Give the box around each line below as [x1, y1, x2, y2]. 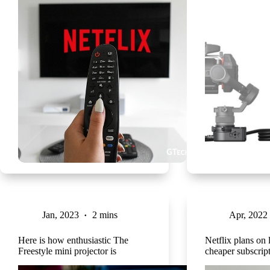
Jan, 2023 [42, 209, 79, 220]
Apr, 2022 [228, 209, 268, 220]
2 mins [92, 209, 118, 220]
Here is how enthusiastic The [18, 234, 128, 245]
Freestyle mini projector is [18, 245, 116, 256]
